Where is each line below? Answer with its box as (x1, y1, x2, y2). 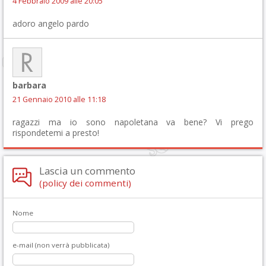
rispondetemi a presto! (12, 126, 99, 138)
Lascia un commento (39, 163, 135, 178)
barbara (12, 79, 46, 91)
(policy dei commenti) (39, 176, 131, 189)
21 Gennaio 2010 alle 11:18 (12, 94, 106, 104)
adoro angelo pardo (12, 17, 89, 29)
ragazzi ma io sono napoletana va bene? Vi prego (12, 116, 254, 128)
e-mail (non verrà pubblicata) (12, 240, 110, 249)
